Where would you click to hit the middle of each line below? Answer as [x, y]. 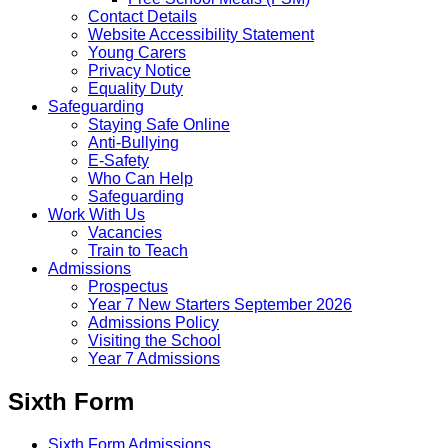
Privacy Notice [139, 70]
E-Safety [118, 160]
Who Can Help [140, 178]
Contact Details [142, 16]
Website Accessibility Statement [201, 34]
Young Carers [137, 52]
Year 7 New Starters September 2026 [220, 304]
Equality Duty [135, 88]
